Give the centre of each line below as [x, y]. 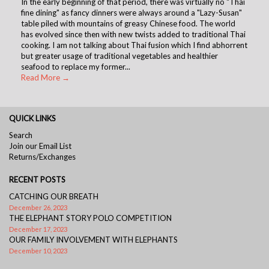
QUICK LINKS [32, 118]
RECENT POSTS [37, 179]
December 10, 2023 [38, 250]
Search [21, 135]
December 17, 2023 [38, 229]
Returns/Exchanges [42, 156]
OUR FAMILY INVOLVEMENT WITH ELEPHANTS [93, 239]
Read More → [45, 77]
